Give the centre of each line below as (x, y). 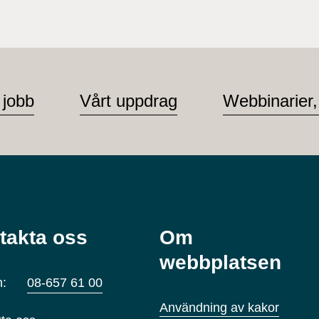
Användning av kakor (220, 308)
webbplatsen (221, 262)
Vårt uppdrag (129, 101)
